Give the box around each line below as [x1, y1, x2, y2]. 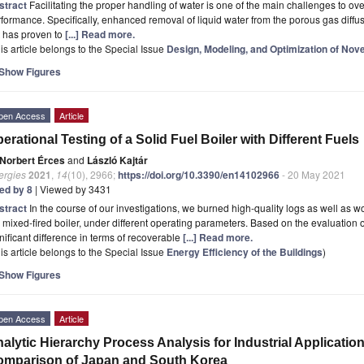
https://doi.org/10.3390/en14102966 [118, 167, 279, 182]
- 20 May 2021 [279, 167, 345, 181]
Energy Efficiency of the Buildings [167, 244, 323, 259]
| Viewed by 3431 [32, 181, 111, 196]
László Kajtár [87, 152, 148, 167]
